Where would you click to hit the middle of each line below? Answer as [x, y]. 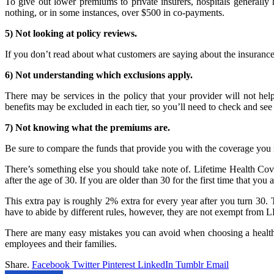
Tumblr [190, 265]
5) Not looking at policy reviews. [71, 34]
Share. [17, 265]
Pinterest [119, 265]
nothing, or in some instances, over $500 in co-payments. [115, 13]
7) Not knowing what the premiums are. [87, 128]
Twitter [86, 265]
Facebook [51, 265]
